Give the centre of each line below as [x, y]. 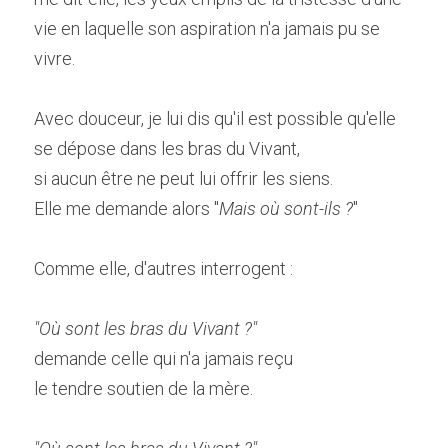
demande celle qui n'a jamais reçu [163, 358]
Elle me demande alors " [126, 208]
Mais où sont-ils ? [286, 208]
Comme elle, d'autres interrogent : [163, 268]
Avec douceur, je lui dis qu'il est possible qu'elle [215, 118]
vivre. [54, 58]
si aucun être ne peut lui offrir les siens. [183, 178]
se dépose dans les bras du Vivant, [167, 148]
